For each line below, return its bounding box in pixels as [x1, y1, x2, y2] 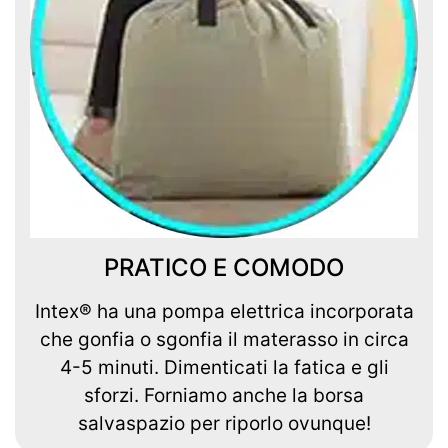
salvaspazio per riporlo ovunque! [77, 411, 371, 435]
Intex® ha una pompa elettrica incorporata [34, 299, 414, 323]
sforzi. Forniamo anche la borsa [84, 383, 364, 407]
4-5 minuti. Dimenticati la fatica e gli [59, 355, 389, 379]
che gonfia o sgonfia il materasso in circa [39, 327, 409, 351]
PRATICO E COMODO [104, 252, 344, 282]
